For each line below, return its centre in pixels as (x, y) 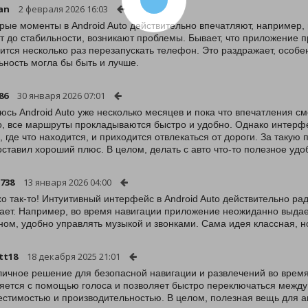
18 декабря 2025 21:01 (74, 256)
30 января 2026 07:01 (61, 96)
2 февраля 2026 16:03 (63, 9)
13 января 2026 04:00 (67, 182)
